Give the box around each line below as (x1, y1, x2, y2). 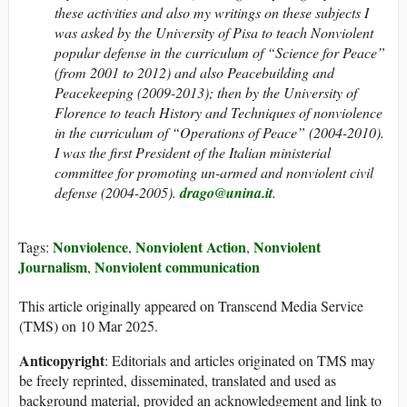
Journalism (18, 256, 87, 278)
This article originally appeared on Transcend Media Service (19, 296, 363, 316)
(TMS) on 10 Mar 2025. (19, 316, 158, 336)
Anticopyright (19, 350, 104, 372)
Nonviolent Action (135, 236, 246, 258)
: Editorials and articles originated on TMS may (104, 351, 375, 371)
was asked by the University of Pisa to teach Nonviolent (55, 23, 373, 43)
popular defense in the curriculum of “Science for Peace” (55, 43, 385, 63)
